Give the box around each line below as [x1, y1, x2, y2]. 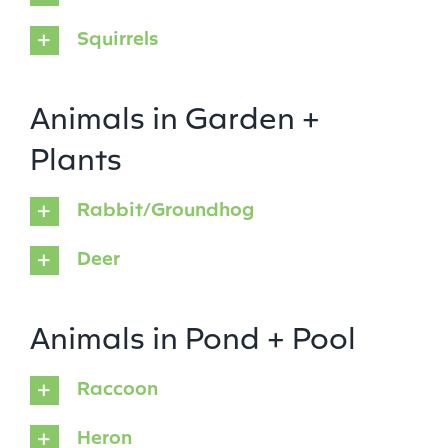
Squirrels [76, 25, 158, 50]
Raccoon [76, 375, 158, 400]
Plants [29, 137, 122, 176]
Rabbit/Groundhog [76, 196, 254, 221]
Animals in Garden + [29, 96, 320, 135]
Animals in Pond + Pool [29, 316, 356, 355]
